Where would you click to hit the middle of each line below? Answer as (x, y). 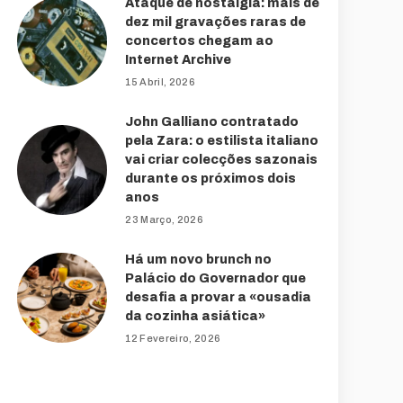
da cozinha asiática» (196, 316)
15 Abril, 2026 (161, 81)
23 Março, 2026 (165, 219)
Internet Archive (179, 59)
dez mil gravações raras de (216, 22)
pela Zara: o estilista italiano (222, 140)
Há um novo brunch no (199, 259)
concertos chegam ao (200, 40)
